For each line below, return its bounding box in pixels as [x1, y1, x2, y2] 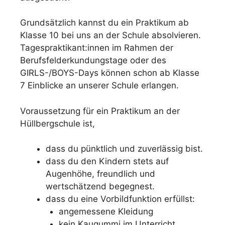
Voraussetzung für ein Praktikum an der [20, 105, 180, 116]
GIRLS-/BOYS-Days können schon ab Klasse [20, 68, 199, 78]
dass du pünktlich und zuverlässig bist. [46, 144, 203, 154]
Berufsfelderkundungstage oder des [20, 55, 166, 66]
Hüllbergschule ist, [20, 118, 95, 129]
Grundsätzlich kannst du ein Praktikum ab [20, 18, 189, 28]
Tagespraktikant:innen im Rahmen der [20, 43, 173, 53]
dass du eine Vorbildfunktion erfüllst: [46, 194, 195, 204]
